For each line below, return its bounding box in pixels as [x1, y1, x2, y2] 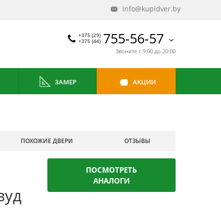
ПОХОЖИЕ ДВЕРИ [21, 137, 74, 145]
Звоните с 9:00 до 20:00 [115, 47, 176, 55]
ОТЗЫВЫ [124, 137, 151, 145]
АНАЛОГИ [93, 176, 130, 185]
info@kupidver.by [120, 4, 181, 13]
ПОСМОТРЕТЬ [86, 165, 138, 175]
